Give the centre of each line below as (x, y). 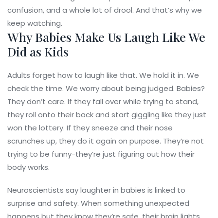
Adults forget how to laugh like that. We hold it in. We (103, 75)
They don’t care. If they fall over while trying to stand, (103, 102)
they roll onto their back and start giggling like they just (107, 115)
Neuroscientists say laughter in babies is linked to (96, 190)
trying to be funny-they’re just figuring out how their (101, 154)
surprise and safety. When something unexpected (98, 203)
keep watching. (35, 23)
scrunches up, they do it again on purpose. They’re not (106, 141)
